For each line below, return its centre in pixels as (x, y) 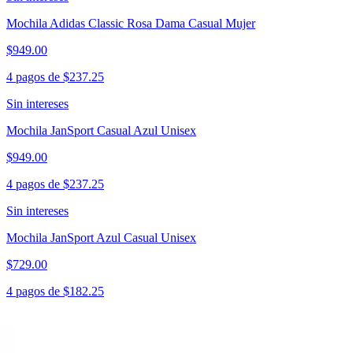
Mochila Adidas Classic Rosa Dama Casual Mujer (131, 24)
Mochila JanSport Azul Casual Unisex (101, 238)
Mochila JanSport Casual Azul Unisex (101, 131)
